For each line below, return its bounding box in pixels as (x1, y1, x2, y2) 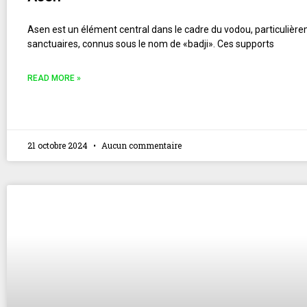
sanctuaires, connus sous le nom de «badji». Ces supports (27, 38, 274, 49)
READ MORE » (27, 73, 81, 83)
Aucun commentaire (99, 139, 182, 151)
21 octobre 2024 (27, 139, 90, 151)
